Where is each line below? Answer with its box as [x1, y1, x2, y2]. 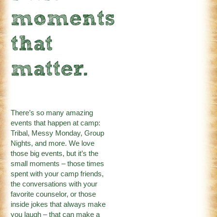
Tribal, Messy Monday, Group [11, 129, 105, 138]
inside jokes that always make [11, 201, 106, 209]
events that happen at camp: [11, 119, 101, 127]
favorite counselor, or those [11, 190, 96, 199]
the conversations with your [11, 180, 98, 188]
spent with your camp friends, [11, 170, 104, 178]
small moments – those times [11, 160, 105, 168]
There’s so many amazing [11, 109, 93, 117]
